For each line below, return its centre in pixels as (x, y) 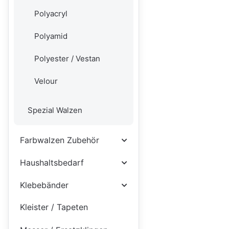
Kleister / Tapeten (54, 207)
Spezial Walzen (55, 110)
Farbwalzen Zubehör (59, 140)
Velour (46, 81)
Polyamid (51, 36)
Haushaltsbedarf (52, 163)
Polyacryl (51, 13)
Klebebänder (44, 185)
